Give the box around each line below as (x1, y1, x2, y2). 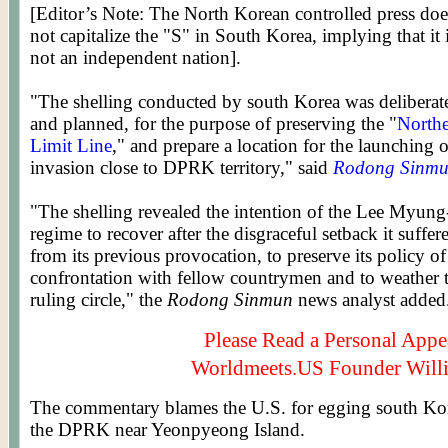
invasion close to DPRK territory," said (30, 157, 333, 178)
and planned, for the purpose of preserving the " (30, 113, 397, 134)
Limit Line (30, 135, 112, 156)
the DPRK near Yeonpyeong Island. (30, 419, 305, 440)
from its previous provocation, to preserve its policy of (30, 245, 446, 266)
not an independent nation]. (30, 47, 241, 68)
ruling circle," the (30, 289, 167, 310)
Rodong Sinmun (167, 289, 293, 310)
